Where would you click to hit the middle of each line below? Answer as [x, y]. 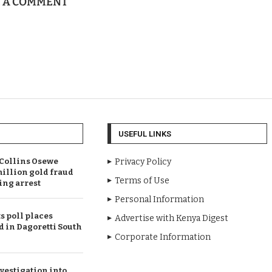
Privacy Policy [143, 161]
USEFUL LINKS [145, 134]
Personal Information [159, 199]
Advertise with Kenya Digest [172, 218]
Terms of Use [142, 180]
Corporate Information [163, 237]
